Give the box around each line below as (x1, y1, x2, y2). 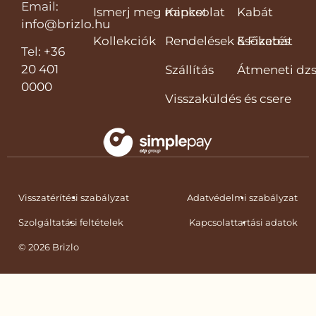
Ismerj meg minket (93, 4, 207, 19)
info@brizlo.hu (21, 16, 110, 31)
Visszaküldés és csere (165, 91, 291, 106)
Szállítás (165, 62, 214, 77)
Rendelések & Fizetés (165, 33, 290, 48)
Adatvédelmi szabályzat (187, 191, 298, 203)
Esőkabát (237, 33, 293, 48)
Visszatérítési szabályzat (18, 191, 129, 203)
